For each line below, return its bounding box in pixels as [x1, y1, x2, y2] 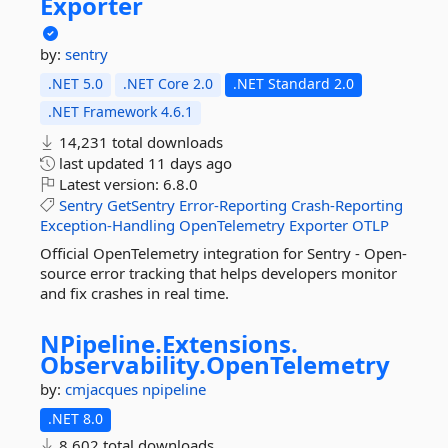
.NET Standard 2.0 [233, 74, 354, 93]
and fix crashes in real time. [40, 283, 229, 303]
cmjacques [65, 379, 142, 399]
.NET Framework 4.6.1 [48, 102, 193, 121]
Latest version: [55, 174, 163, 194]
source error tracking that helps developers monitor [40, 263, 397, 283]
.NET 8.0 [48, 409, 103, 428]
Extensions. [162, 327, 298, 360]
